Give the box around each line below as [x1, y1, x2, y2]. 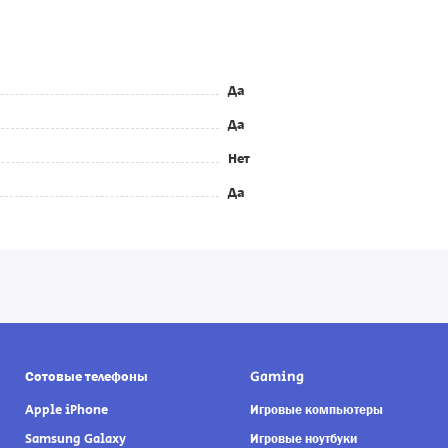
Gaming [249, 366, 304, 387]
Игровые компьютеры [249, 401, 383, 421]
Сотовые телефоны [24, 366, 148, 387]
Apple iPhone [24, 401, 108, 421]
